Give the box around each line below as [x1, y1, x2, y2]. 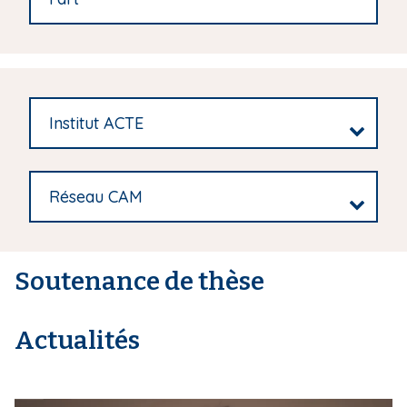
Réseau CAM [49, 185, 143, 207]
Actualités [15, 324, 140, 355]
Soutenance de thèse [15, 265, 264, 296]
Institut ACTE [49, 112, 144, 134]
